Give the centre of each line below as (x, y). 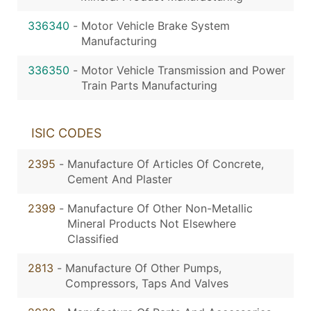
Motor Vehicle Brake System (155, 26)
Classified (93, 239)
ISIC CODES (66, 133)
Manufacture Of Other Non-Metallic (160, 209)
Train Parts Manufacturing (149, 86)
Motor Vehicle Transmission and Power (183, 70)
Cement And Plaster (120, 179)
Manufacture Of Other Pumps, (143, 268)
